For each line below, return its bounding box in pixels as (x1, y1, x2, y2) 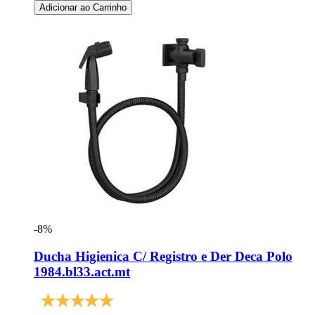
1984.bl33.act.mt (34, 264, 130, 279)
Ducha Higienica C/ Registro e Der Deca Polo (34, 248, 292, 264)
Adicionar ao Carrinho (39, 2, 127, 13)
